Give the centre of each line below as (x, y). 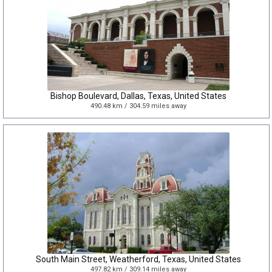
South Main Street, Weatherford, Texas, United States (138, 259)
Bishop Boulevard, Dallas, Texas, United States (138, 96)
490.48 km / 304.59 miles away (138, 106)
